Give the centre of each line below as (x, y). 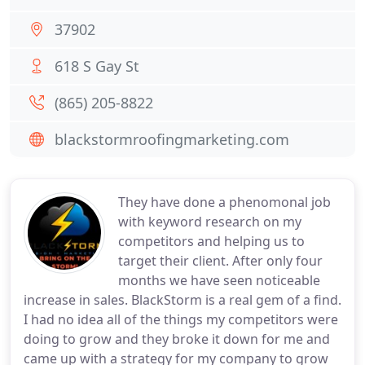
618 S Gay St (97, 66)
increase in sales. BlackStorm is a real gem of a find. (182, 300)
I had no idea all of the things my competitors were (181, 319)
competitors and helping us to (211, 241)
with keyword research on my (210, 222)
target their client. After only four (220, 261)
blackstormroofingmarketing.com (172, 139)
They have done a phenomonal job (224, 202)
